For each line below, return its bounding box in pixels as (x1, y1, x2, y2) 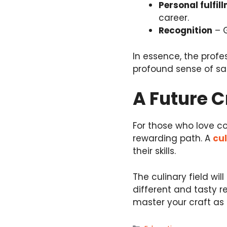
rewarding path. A (133, 132, 213, 145)
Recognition (159, 24, 212, 37)
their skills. (133, 145, 176, 158)
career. (159, 12, 189, 24)
